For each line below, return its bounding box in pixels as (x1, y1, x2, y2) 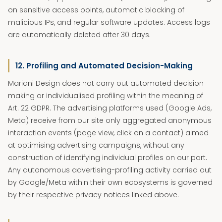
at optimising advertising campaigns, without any (8, 140, 184, 150)
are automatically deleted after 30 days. (8, 30, 151, 40)
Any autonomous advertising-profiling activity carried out (8, 165, 212, 175)
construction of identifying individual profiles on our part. (8, 153, 207, 163)
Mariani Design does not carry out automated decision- (8, 78, 207, 88)
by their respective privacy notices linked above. (8, 190, 179, 200)
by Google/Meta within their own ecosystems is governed (8, 177, 213, 187)
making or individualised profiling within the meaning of (8, 91, 203, 101)
